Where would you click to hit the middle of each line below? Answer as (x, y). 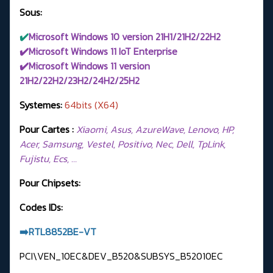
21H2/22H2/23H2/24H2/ (69, 81)
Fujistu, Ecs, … (48, 159)
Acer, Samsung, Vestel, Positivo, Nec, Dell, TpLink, (122, 144)
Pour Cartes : (47, 129)
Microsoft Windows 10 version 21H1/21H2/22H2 (125, 37)
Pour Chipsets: (50, 183)
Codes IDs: (41, 207)
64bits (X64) (91, 105)
